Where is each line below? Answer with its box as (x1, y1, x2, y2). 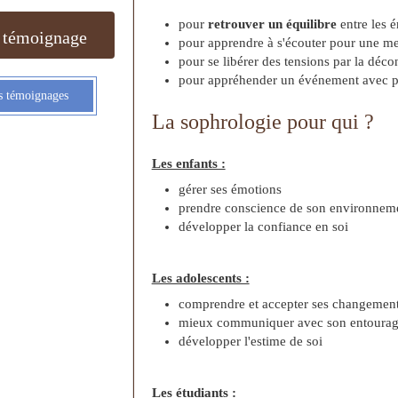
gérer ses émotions (178, 182, 282, 197)
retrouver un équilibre (203, 17, 337, 32)
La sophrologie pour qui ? (151, 110, 374, 134)
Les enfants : (151, 156, 226, 171)
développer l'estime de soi (178, 334, 322, 349)
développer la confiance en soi (178, 219, 348, 235)
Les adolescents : (151, 271, 250, 286)
